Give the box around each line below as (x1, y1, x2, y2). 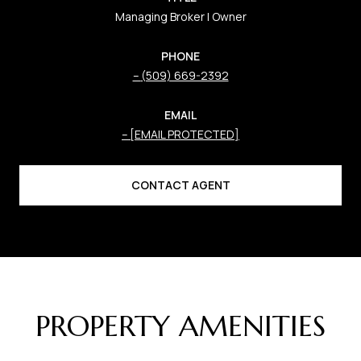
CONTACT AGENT (131, 176, 230, 193)
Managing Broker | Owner (114, 8, 247, 24)
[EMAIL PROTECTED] (130, 126, 239, 142)
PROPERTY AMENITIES (35, 307, 326, 344)
